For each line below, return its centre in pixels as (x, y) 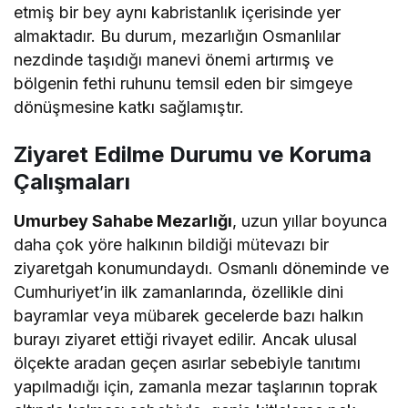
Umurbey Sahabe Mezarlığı (123, 220)
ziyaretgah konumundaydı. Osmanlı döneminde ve (202, 268)
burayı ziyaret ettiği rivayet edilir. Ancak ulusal (186, 339)
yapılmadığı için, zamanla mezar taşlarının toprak (196, 386)
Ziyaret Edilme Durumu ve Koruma (193, 154)
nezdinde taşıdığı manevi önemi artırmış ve (174, 59)
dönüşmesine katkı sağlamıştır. (129, 107)
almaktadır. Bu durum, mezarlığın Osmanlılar (178, 36)
